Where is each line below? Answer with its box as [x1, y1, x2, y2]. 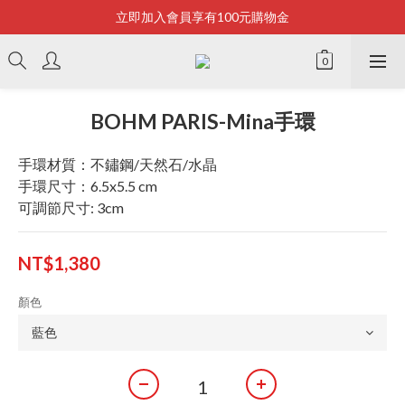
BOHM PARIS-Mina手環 [89, 108, 316, 134]
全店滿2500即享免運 [144, 43, 261, 59]
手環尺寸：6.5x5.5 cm [18, 177, 157, 194]
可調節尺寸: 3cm [18, 199, 124, 216]
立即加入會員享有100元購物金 [116, 9, 289, 24]
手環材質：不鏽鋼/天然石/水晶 [18, 155, 217, 173]
